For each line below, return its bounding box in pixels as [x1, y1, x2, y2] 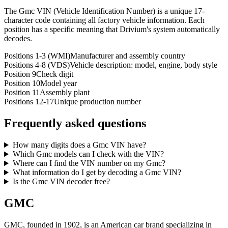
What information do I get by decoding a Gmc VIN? [12, 168, 181, 177]
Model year [40, 79, 77, 88]
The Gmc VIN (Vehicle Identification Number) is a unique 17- [4, 7, 205, 16]
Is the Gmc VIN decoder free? [12, 177, 110, 186]
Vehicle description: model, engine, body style [70, 61, 217, 70]
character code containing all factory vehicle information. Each [4, 16, 205, 25]
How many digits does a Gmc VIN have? [12, 140, 146, 150]
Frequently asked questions [4, 117, 146, 130]
